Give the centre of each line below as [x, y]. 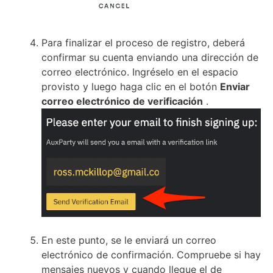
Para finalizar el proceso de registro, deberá [143, 42]
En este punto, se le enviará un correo [129, 240]
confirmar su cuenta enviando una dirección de [150, 57]
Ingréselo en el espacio [185, 72]
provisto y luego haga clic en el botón [131, 86]
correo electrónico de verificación [122, 101]
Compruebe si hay [219, 254]
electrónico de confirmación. [109, 254]
